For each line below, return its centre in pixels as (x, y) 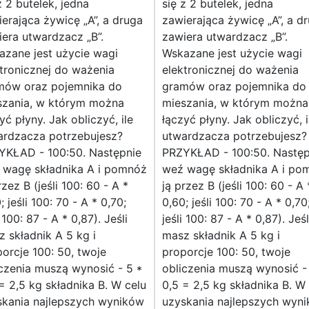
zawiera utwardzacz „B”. (225, 37)
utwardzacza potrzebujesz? (235, 136)
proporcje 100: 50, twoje (226, 252)
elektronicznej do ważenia (230, 70)
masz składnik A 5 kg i (221, 236)
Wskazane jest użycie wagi (232, 53)
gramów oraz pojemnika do (234, 87)
